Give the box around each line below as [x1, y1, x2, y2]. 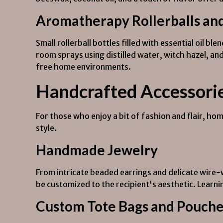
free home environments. [36, 62, 131, 72]
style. [36, 123, 57, 133]
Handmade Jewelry [36, 141, 158, 158]
